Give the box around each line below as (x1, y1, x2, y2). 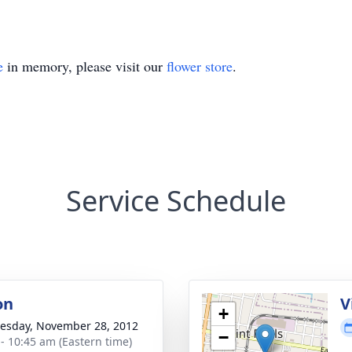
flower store (167, 57, 233, 75)
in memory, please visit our (3, 57, 167, 75)
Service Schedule (66, 181, 286, 220)
